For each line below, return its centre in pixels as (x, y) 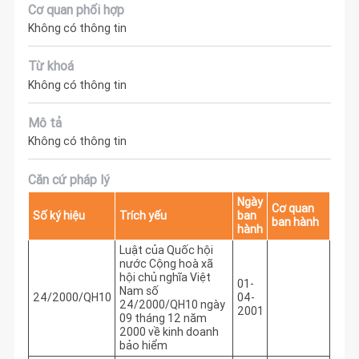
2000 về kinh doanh (169, 331)
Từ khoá (51, 66)
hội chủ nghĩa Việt (165, 277)
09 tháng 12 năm (163, 318)
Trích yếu (143, 215)
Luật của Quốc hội (166, 250)
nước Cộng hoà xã (166, 263)
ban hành (295, 222)
